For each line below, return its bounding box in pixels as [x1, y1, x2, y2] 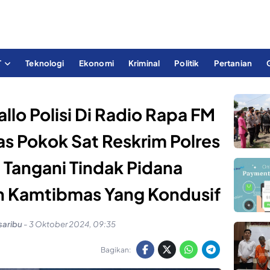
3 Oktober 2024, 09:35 [28, 219, 116, 230]
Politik [174, 57, 199, 68]
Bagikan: [100, 245, 131, 254]
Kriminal [128, 57, 160, 68]
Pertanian [213, 57, 252, 68]
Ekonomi [78, 57, 114, 68]
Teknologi [25, 57, 64, 68]
